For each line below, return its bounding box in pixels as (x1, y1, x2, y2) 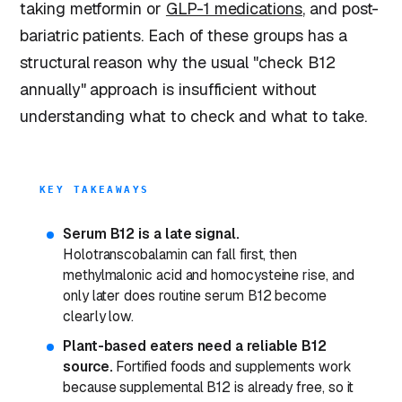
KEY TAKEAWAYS (39, 183, 150, 196)
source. (63, 356, 113, 376)
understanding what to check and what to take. (20, 105, 367, 127)
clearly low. (63, 306, 135, 326)
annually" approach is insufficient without (20, 78, 317, 100)
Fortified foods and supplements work (112, 356, 352, 376)
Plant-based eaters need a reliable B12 (63, 336, 328, 355)
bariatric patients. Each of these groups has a (20, 24, 347, 46)
